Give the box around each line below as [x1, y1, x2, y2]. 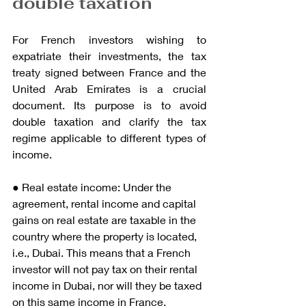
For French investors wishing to [12, 32, 206, 46]
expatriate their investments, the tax [12, 48, 206, 62]
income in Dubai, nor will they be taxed [12, 278, 204, 292]
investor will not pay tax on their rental [12, 262, 200, 275]
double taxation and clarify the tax [12, 114, 206, 128]
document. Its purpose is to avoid [12, 98, 206, 111]
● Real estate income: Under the [12, 180, 174, 193]
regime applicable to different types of [12, 130, 206, 144]
